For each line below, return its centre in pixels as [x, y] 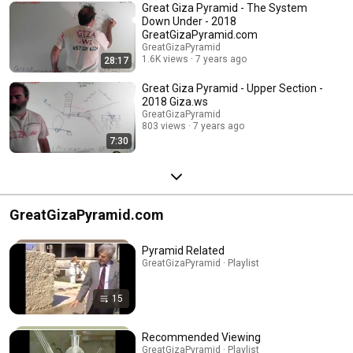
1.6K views [165, 59]
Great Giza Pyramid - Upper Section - [232, 88]
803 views [164, 126]
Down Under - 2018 [189, 21]
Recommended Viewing [201, 337]
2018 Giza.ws [175, 101]
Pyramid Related [183, 250]
